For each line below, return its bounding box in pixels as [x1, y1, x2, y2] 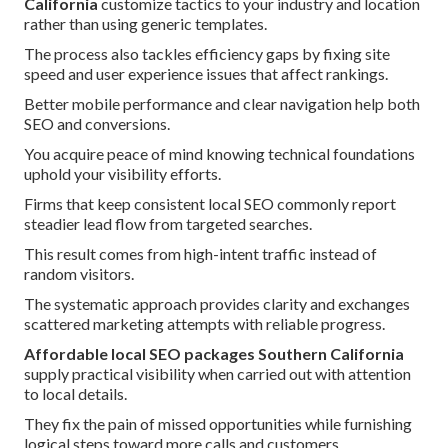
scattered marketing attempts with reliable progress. [24, 314, 385, 334]
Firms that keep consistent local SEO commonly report [24, 194, 396, 214]
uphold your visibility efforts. [24, 164, 221, 184]
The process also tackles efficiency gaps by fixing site [24, 44, 390, 64]
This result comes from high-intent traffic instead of [24, 244, 377, 264]
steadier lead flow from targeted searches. [24, 214, 312, 234]
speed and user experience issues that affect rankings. [24, 64, 388, 84]
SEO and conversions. [24, 114, 170, 134]
